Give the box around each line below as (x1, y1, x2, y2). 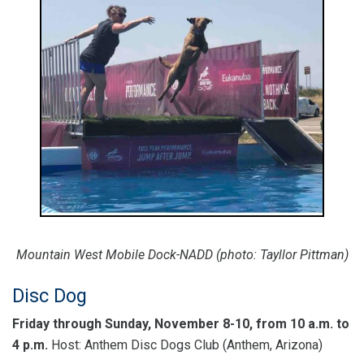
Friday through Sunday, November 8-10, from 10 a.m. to (12, 315, 349, 331)
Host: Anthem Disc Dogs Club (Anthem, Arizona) (48, 336, 323, 353)
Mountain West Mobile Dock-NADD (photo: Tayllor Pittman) (15, 246, 349, 262)
